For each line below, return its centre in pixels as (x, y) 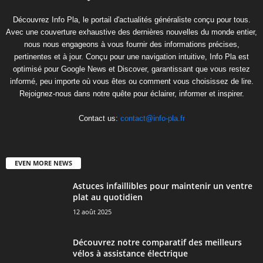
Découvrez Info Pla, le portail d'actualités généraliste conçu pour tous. (131, 20)
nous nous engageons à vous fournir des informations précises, (131, 45)
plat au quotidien (108, 197)
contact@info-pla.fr (152, 119)
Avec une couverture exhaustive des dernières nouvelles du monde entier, (131, 32)
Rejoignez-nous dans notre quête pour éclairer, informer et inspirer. (131, 94)
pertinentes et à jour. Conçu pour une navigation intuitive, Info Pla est (131, 57)
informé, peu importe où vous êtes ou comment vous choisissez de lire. (131, 82)
